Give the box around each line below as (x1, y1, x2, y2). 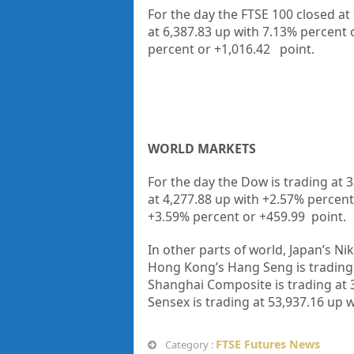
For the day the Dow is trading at (147, 173, 346, 191)
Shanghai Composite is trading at (147, 276, 350, 294)
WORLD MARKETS (147, 140, 256, 158)
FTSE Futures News (215, 337, 320, 352)
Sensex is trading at (147, 293, 268, 311)
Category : (162, 337, 216, 352)
